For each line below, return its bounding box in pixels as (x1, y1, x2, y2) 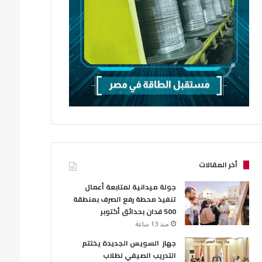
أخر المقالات (199, 157, 237, 171)
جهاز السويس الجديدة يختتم (82, 236, 176, 250)
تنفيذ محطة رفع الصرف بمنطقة (73, 192, 176, 206)
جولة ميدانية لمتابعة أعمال (85, 180, 176, 194)
